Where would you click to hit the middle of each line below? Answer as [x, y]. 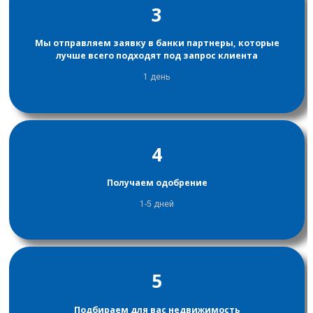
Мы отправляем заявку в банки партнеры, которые [157, 43]
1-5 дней [157, 204]
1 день [157, 77]
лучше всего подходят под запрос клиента [157, 56]
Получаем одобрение [157, 182]
